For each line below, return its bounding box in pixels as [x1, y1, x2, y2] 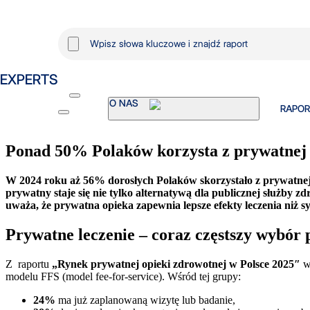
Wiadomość [6, 103, 57, 115]
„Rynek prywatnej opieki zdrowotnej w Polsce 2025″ [52, 257, 300, 270]
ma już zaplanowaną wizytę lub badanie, [55, 293, 235, 306]
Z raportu [6, 257, 52, 270]
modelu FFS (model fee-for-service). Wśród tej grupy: [6, 270, 241, 282]
